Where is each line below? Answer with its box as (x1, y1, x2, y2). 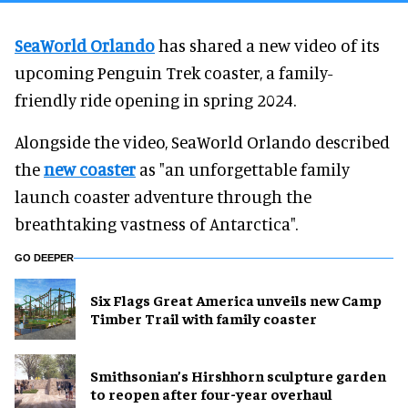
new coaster (44, 158, 136, 179)
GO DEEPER (15, 251, 74, 263)
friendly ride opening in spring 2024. (15, 88, 296, 110)
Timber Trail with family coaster (90, 309, 317, 328)
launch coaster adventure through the (15, 185, 311, 207)
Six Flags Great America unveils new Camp (90, 291, 382, 310)
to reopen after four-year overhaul (90, 384, 332, 403)
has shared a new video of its (155, 34, 380, 56)
